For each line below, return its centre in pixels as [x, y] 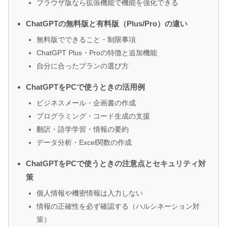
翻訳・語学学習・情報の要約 [83, 129]
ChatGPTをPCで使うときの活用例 [85, 87]
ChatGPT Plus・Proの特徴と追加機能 [97, 53]
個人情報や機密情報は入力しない [90, 193]
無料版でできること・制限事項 [86, 40]
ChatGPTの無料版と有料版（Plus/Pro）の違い [107, 24]
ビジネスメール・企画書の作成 [86, 103]
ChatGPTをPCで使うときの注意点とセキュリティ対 [116, 164]
